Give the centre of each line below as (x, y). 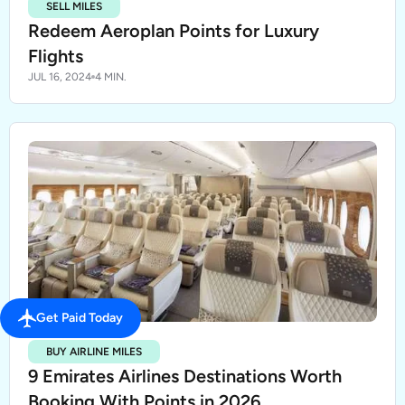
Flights (56, 56)
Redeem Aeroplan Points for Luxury (174, 31)
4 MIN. (111, 77)
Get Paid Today (80, 318)
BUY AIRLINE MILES (94, 352)
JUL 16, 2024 (60, 77)
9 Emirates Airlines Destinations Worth (185, 376)
